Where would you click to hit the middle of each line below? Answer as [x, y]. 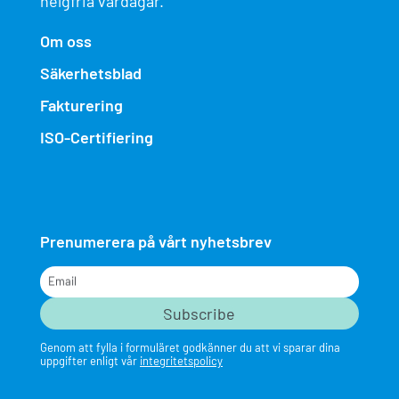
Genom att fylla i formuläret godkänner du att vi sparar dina [190, 348]
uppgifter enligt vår [90, 361]
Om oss [66, 41]
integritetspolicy [181, 361]
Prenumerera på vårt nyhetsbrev [156, 242]
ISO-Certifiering [97, 138]
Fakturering [81, 106]
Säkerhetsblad [91, 73]
